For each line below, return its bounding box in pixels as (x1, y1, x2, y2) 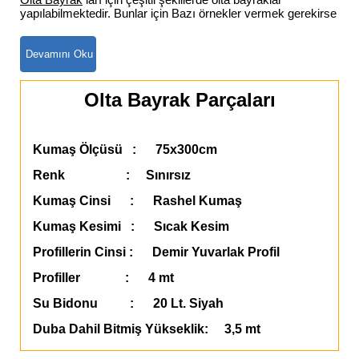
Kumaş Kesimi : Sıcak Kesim (33, 219, 229, 233)
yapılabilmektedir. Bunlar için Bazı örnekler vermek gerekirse (20, 6, 337, 20)
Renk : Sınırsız (33, 167, 191, 182)
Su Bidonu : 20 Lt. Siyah (33, 296, 224, 310)
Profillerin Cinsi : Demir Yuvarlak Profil (33, 244, 280, 259)
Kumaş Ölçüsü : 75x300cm (33, 142, 217, 156)
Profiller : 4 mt (33, 270, 174, 284)
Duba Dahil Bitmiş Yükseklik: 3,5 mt (33, 321, 260, 336)
